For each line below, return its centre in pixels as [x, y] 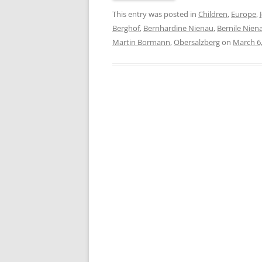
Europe [244, 14]
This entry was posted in [155, 14]
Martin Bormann [141, 42]
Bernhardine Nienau [178, 28]
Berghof [126, 28]
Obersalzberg [197, 42]
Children [213, 14]
